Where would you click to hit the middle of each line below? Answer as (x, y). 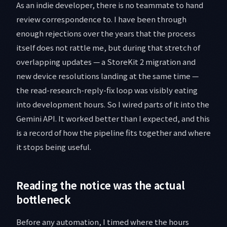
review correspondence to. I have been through (101, 19)
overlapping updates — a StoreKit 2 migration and (106, 62)
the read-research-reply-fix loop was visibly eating (107, 90)
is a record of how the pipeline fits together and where (113, 133)
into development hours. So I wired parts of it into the (113, 104)
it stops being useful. (54, 147)
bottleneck (44, 200)
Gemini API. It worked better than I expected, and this (113, 119)
